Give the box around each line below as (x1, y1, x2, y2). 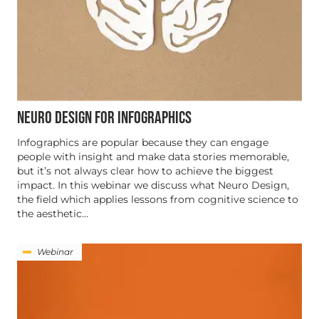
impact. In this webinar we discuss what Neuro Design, (17, 179, 289, 192)
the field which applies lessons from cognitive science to (17, 193, 298, 206)
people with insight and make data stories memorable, (17, 150, 289, 164)
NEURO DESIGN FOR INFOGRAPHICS (17, 108, 192, 129)
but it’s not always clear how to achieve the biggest (17, 164, 273, 178)
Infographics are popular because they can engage (17, 136, 268, 150)
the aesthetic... (17, 207, 88, 221)
